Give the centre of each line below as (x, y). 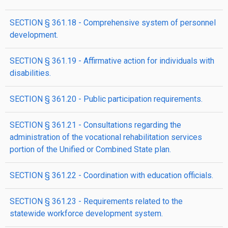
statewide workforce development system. (86, 213)
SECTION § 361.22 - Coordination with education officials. (111, 175)
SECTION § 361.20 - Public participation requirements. (106, 99)
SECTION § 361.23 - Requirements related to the (96, 201)
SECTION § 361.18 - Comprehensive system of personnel (113, 23)
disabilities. (30, 73)
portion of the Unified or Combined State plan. (90, 149)
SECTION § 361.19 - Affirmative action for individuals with (112, 61)
